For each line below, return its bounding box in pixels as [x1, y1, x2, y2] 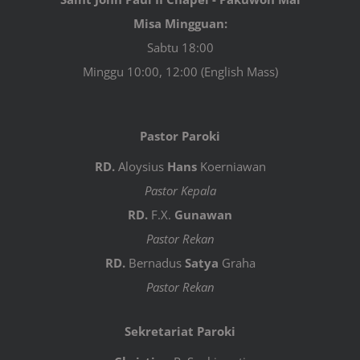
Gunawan [174, 206, 232, 223]
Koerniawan [196, 157, 266, 174]
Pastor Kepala [144, 182, 216, 198]
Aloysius [114, 157, 167, 174]
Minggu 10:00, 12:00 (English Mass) [82, 63, 278, 80]
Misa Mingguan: [133, 14, 227, 31]
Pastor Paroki [140, 127, 220, 144]
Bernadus [125, 254, 185, 271]
